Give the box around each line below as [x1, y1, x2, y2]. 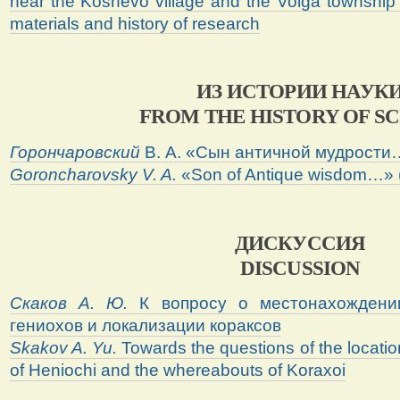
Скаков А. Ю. [9, 294, 140, 313]
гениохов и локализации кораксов [9, 316, 281, 336]
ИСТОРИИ [226, 79, 332, 104]
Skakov [9, 338, 68, 358]
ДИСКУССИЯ [234, 230, 366, 254]
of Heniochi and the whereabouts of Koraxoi [9, 361, 346, 380]
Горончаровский [9, 142, 140, 162]
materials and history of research [9, 13, 260, 33]
